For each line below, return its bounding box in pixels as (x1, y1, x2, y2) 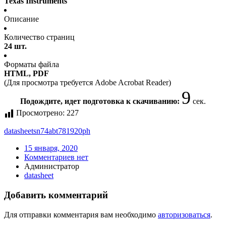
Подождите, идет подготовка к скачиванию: (20, 97, 182, 106)
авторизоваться (158, 210, 210, 219)
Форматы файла (4, 60, 59, 69)
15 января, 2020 (24, 144, 78, 153)
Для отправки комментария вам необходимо (4, 210, 158, 219)
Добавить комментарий (4, 190, 108, 201)
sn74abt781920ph (33, 127, 90, 136)
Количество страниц (4, 33, 75, 42)
